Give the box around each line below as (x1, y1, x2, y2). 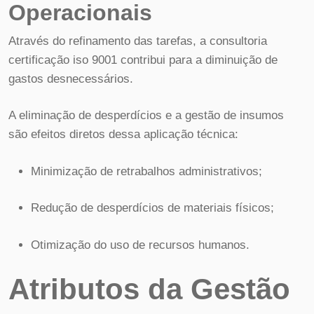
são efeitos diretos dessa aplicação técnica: (8, 128, 238, 142)
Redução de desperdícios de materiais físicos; (31, 201, 274, 215)
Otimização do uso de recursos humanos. (31, 238, 250, 252)
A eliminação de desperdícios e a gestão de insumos (8, 109, 284, 123)
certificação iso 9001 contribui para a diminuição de (8, 53, 278, 67)
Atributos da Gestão (8, 273, 290, 306)
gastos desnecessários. (8, 71, 133, 86)
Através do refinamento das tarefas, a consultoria (8, 34, 267, 48)
